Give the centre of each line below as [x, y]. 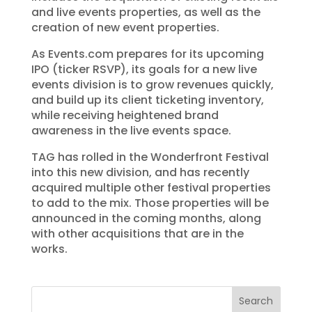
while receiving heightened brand [125, 116]
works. [49, 249]
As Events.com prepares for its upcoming [147, 54]
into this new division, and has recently [140, 173]
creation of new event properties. [125, 28]
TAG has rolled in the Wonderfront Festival [150, 157]
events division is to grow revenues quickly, [152, 85]
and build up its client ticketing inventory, [147, 100]
